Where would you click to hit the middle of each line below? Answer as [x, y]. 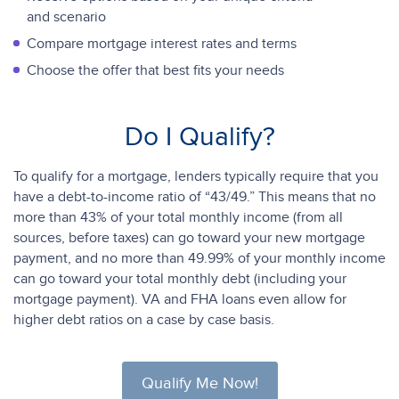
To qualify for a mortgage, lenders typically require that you [196, 177]
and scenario [66, 17]
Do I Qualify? [199, 137]
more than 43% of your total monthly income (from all [178, 218]
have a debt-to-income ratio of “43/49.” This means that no [195, 197]
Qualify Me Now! [199, 383]
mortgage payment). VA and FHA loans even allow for [180, 300]
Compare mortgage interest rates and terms [162, 44]
